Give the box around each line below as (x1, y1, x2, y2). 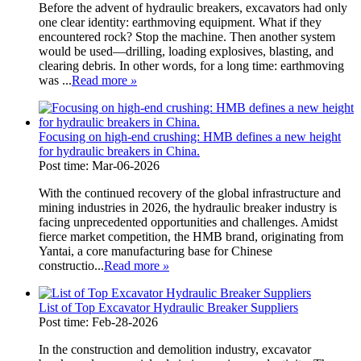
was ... (39, 73, 72, 87)
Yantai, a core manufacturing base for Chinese (39, 243, 272, 258)
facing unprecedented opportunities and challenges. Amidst (39, 214, 338, 229)
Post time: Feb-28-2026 (39, 314, 158, 329)
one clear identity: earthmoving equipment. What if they (39, 15, 322, 29)
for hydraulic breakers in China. (39, 143, 200, 158)
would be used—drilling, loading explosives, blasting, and (39, 44, 334, 58)
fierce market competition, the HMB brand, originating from (39, 229, 343, 243)
